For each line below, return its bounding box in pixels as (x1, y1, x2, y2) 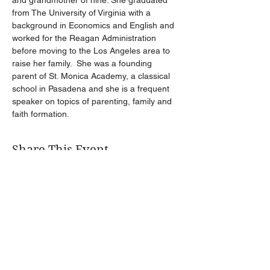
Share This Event (12, 143, 108, 157)
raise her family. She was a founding (12, 58, 154, 68)
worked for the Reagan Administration (12, 33, 159, 43)
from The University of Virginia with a (12, 8, 153, 17)
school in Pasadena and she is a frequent (12, 84, 172, 93)
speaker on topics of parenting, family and (12, 96, 174, 106)
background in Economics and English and (12, 20, 177, 30)
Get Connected (65, 230, 127, 240)
